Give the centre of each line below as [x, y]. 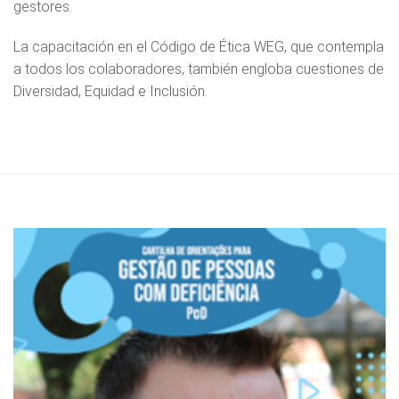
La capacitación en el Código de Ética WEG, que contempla [199, 46]
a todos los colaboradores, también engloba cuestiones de [199, 69]
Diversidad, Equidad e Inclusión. [110, 91]
